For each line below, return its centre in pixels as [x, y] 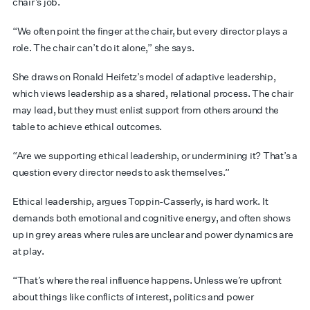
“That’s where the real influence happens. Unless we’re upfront [147, 280]
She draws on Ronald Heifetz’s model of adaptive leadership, [144, 77]
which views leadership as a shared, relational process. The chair [153, 93]
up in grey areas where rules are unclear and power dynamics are [153, 235]
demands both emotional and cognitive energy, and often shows [152, 218]
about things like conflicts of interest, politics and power [133, 297]
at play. [28, 251]
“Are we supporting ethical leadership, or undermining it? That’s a [155, 156]
